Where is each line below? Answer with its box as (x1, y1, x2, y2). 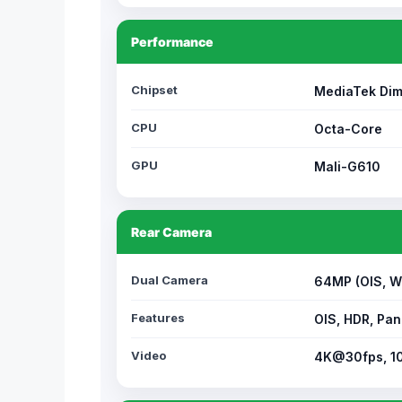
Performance (131, 34, 214, 49)
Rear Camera (131, 224, 212, 240)
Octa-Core (314, 121, 382, 136)
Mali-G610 (314, 159, 380, 174)
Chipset (131, 83, 178, 97)
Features (131, 310, 185, 325)
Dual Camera (131, 273, 208, 287)
